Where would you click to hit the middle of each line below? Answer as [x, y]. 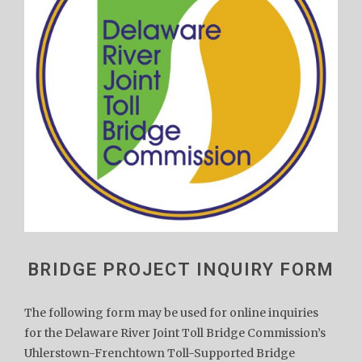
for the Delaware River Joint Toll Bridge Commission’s [175, 333]
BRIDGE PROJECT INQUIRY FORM [181, 270]
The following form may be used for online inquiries [171, 313]
